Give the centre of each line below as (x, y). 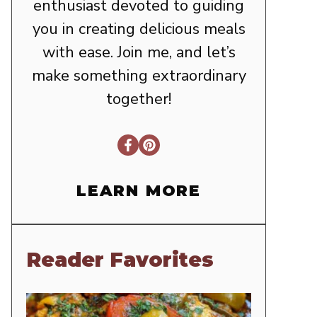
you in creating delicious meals (139, 29)
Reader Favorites (120, 260)
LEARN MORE (139, 191)
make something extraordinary (139, 76)
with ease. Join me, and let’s (139, 53)
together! (139, 99)
